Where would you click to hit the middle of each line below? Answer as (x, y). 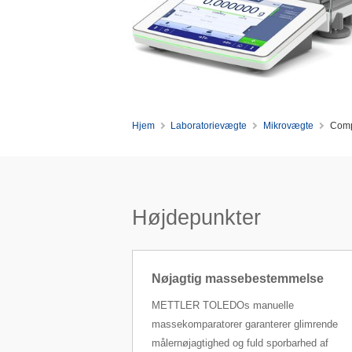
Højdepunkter (196, 218)
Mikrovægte (289, 126)
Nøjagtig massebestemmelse (237, 279)
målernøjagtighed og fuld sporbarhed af (240, 343)
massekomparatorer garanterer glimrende (244, 324)
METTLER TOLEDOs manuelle (222, 306)
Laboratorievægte (209, 126)
